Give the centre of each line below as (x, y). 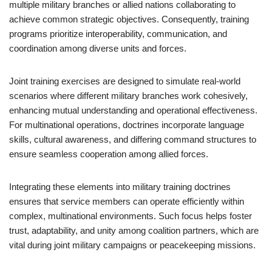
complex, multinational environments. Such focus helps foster (131, 216)
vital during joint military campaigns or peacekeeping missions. (132, 245)
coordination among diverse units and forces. (98, 48)
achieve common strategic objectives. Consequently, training (129, 19)
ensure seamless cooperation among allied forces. (109, 154)
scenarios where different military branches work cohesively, (128, 96)
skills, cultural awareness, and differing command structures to (133, 139)
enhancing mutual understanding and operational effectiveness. (133, 110)
